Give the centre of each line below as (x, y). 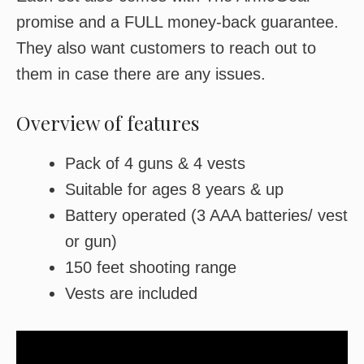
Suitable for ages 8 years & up (174, 189)
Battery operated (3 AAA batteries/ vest (206, 215)
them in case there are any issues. (141, 74)
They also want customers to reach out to (166, 48)
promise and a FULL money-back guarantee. (178, 22)
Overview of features (108, 123)
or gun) (91, 241)
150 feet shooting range (151, 267)
